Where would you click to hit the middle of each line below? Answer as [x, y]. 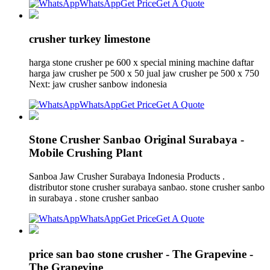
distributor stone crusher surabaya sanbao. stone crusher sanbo [147, 187]
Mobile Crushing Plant [86, 153]
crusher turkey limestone [89, 39]
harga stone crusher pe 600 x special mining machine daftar [141, 62]
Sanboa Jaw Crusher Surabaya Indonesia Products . [127, 177]
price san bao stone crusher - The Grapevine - [141, 254]
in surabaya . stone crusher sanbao [95, 198]
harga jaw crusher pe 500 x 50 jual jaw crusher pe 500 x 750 [144, 73]
